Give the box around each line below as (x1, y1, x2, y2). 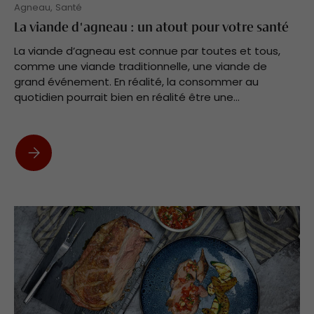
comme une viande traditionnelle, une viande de (14, 59, 267, 74)
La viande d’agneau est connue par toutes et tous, (14, 43, 280, 59)
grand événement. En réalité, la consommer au (14, 74, 259, 90)
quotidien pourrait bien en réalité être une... (14, 90, 240, 105)
